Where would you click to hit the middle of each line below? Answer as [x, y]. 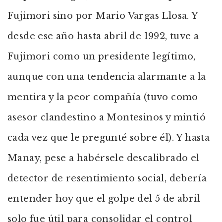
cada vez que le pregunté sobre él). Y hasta [109, 138]
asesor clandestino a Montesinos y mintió [107, 117]
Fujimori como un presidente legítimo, [102, 56]
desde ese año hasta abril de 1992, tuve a [103, 36]
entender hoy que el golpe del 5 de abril [104, 199]
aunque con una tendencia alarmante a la [107, 77]
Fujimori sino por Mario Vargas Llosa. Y [103, 16]
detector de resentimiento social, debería [107, 178]
